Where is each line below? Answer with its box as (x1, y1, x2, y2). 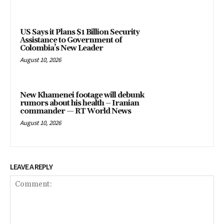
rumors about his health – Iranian (20, 98, 139, 108)
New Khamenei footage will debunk (20, 90, 144, 100)
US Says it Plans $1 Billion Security (20, 27, 139, 37)
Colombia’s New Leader (20, 43, 103, 53)
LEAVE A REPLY (10, 161, 52, 172)
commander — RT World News (20, 106, 131, 116)
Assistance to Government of (20, 35, 122, 45)
